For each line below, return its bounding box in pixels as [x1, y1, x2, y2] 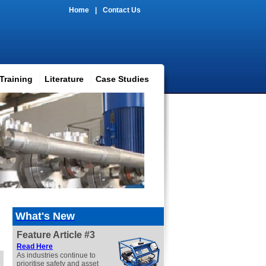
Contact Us [103, 6, 141, 14]
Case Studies [95, 74, 149, 84]
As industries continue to [17, 251, 96, 259]
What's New [15, 210, 75, 222]
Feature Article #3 [17, 230, 95, 240]
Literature [44, 74, 84, 84]
